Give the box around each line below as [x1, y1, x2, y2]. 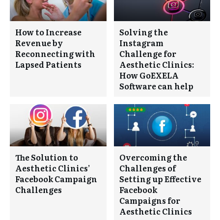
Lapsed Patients [15, 58, 82, 70]
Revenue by [15, 36, 63, 49]
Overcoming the [119, 151, 187, 163]
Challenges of [119, 162, 176, 174]
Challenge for [119, 47, 176, 59]
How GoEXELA [119, 69, 179, 81]
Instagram [119, 36, 164, 49]
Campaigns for [119, 194, 180, 206]
